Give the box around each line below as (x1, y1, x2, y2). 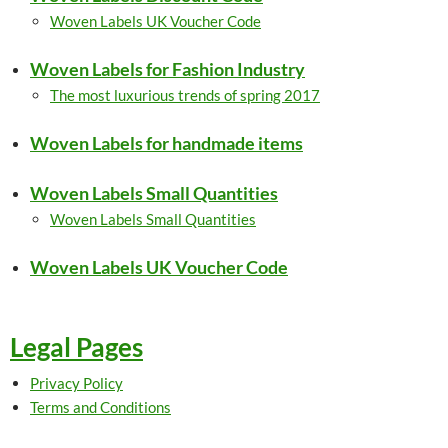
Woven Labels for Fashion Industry (30, 58, 305, 80)
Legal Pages (10, 331, 143, 363)
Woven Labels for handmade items (30, 132, 303, 154)
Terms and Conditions (30, 398, 171, 416)
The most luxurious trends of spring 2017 (50, 86, 320, 104)
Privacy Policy (30, 374, 123, 392)
